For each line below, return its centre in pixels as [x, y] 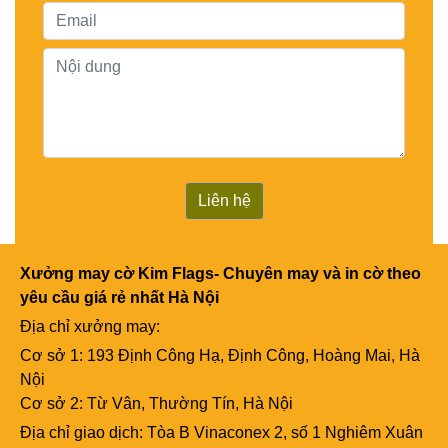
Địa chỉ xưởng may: [92, 327]
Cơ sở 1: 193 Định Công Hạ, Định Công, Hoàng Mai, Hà [220, 356]
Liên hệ [224, 201]
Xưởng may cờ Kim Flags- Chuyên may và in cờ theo [220, 274]
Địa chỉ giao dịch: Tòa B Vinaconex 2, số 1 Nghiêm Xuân [221, 433]
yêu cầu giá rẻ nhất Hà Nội [119, 298]
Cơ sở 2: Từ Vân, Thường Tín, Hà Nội [156, 404]
